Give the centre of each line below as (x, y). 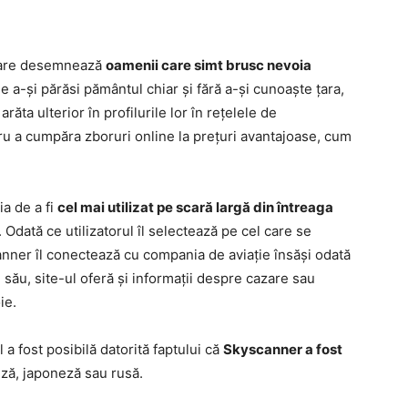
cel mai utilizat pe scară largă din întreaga (195, 207)
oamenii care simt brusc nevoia (209, 65)
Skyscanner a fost (283, 349)
